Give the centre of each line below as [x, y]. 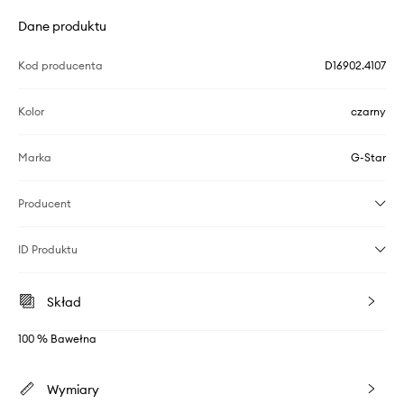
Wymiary [73, 389]
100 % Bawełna [57, 338]
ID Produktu [48, 249]
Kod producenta [60, 65]
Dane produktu [62, 26]
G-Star [368, 157]
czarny [368, 111]
